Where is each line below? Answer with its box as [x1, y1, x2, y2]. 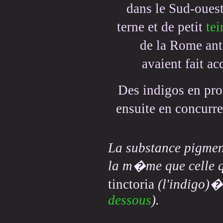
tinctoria [108, 177, 154, 192]
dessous [108, 193, 151, 208]
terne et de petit [117, 19, 206, 35]
